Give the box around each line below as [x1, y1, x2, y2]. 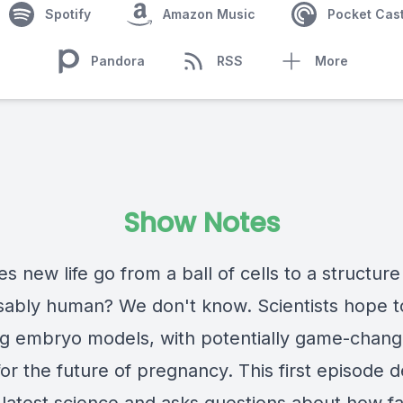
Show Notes [123, 204, 280, 242]
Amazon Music [162, 6, 255, 22]
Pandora [91, 53, 145, 68]
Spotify [44, 6, 91, 22]
